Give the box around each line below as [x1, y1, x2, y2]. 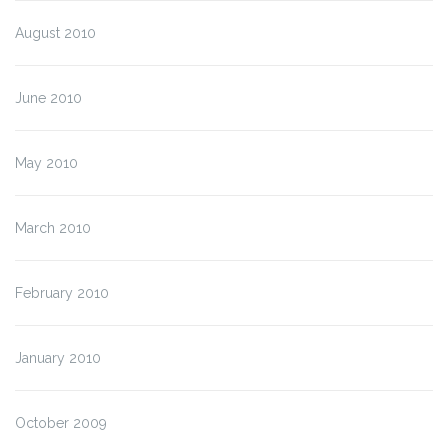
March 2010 [15, 219, 91, 236]
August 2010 [15, 24, 96, 41]
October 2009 [15, 414, 107, 431]
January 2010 [15, 349, 101, 366]
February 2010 [15, 284, 109, 301]
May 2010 [15, 154, 78, 171]
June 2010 [15, 89, 82, 106]
